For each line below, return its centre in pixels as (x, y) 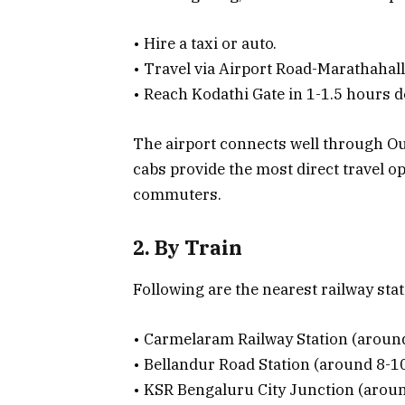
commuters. (177, 194)
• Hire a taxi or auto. (205, 44)
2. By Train (188, 248)
